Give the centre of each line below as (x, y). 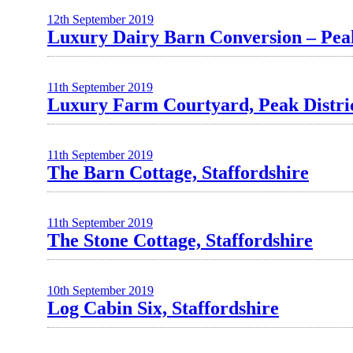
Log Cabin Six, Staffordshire (163, 308)
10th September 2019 (100, 290)
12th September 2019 (100, 19)
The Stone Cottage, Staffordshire (180, 240)
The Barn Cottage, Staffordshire (178, 173)
